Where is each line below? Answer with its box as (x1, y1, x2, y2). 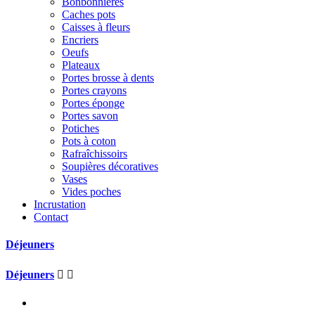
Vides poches (62, 186, 121, 198)
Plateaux (62, 59, 100, 71)
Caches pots (62, 8, 115, 20)
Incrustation (34, 198, 86, 210)
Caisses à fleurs (62, 21, 130, 33)
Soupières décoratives (62, 160, 158, 172)
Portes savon (62, 110, 118, 122)
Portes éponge (62, 97, 124, 109)
